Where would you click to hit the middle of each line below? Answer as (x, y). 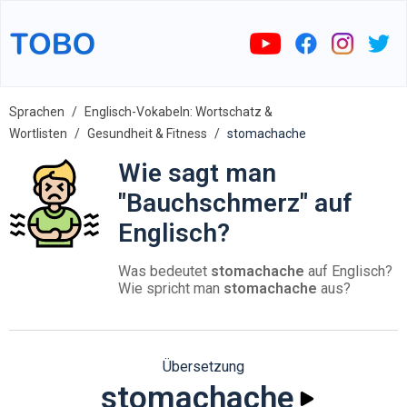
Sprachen (37, 112)
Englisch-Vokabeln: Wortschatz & (179, 112)
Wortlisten (38, 134)
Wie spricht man (171, 288)
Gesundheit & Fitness (147, 134)
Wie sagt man (197, 173)
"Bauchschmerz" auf (235, 203)
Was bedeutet (164, 271)
